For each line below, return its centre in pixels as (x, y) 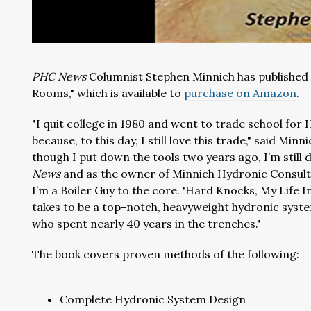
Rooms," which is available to (108, 93)
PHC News (59, 76)
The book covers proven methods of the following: (166, 254)
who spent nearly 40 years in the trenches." (146, 224)
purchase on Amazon (240, 93)
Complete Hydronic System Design (153, 299)
